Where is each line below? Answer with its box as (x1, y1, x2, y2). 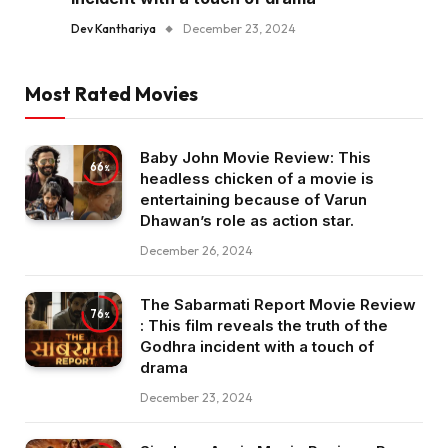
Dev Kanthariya (71, 21, 156, 37)
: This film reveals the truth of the (140, 316, 388, 336)
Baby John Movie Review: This (140, 148, 371, 168)
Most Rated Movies (25, 82, 198, 107)
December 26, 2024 (140, 243, 253, 259)
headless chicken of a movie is (140, 169, 374, 189)
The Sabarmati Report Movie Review (140, 295, 416, 315)
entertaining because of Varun (140, 190, 367, 210)
